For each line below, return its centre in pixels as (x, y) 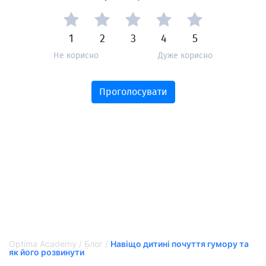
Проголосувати (133, 92)
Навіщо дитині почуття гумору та (180, 244)
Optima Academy (43, 244)
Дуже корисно (185, 56)
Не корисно (76, 56)
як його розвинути (47, 252)
